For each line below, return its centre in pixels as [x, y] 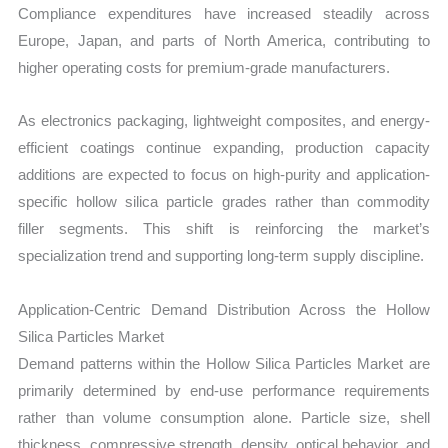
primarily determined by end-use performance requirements [224, 390]
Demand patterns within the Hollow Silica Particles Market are [224, 363]
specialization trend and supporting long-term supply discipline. [221, 256]
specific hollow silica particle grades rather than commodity [224, 202]
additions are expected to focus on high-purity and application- [224, 175]
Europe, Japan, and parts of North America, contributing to [224, 41]
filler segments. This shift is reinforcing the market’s [224, 229]
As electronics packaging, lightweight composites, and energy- [224, 121]
